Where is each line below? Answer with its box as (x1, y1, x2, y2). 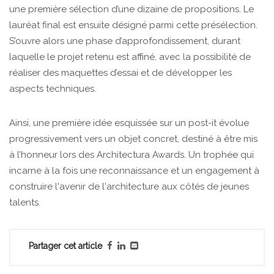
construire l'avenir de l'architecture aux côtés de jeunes (9, 181, 249, 193)
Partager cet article (29, 241, 102, 251)
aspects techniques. (9, 83, 98, 95)
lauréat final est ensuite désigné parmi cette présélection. (9, 20, 257, 31)
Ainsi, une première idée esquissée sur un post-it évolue (9, 117, 249, 129)
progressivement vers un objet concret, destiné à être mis (9, 133, 257, 145)
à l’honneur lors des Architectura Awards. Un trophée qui (9, 149, 254, 161)
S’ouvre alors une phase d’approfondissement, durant (9, 35, 240, 47)
